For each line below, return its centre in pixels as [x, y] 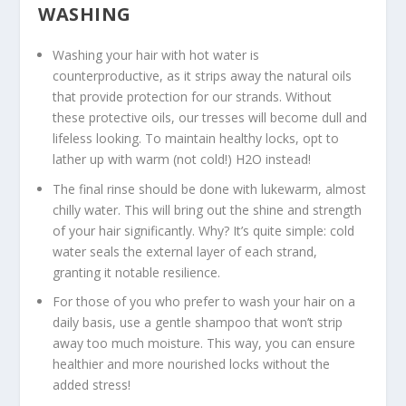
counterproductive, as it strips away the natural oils [203, 75]
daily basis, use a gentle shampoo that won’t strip [198, 323]
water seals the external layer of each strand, [185, 251]
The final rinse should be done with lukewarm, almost [210, 188]
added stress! [92, 385]
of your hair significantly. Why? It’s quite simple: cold [204, 230]
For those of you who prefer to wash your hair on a [204, 302]
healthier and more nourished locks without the [192, 364]
